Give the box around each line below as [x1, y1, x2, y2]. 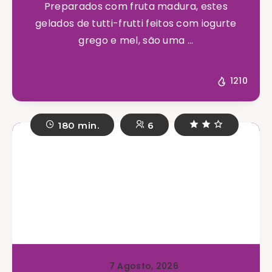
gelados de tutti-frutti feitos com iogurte [35, 16, 237, 31]
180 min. [55, 119, 100, 131]
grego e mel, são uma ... [78, 33, 194, 48]
